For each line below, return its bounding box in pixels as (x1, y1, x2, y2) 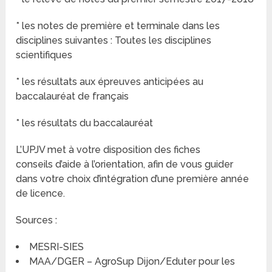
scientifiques (16, 49, 73, 61)
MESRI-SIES (29, 241, 84, 253)
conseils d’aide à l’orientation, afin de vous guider (16, 158, 234, 171)
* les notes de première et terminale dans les (16, 20, 220, 32)
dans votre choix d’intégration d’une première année (16, 173, 250, 185)
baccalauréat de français (16, 90, 129, 103)
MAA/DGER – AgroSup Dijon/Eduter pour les (29, 256, 236, 268)
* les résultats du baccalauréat (16, 117, 154, 129)
